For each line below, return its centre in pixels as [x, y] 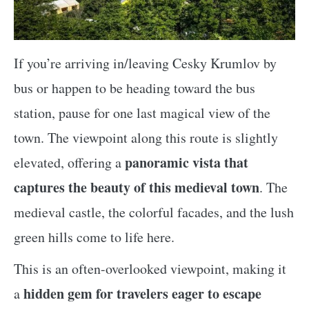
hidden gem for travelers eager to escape [142, 294]
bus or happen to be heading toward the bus [134, 88]
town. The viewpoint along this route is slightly [146, 138]
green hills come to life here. [94, 237]
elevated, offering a [69, 163]
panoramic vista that [187, 163]
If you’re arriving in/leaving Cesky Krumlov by [145, 63]
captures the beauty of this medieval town [137, 188]
